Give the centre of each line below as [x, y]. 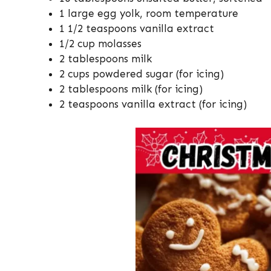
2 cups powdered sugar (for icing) [142, 74]
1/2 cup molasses [100, 44]
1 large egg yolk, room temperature [149, 14]
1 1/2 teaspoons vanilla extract [137, 29]
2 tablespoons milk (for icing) [131, 89]
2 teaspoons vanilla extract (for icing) [153, 104]
